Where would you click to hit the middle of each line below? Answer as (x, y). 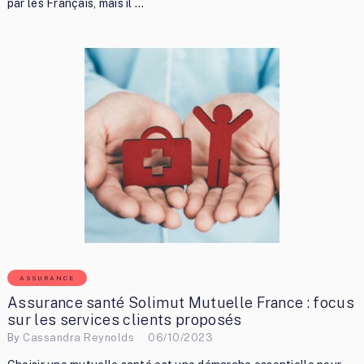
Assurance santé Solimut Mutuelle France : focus (180, 302)
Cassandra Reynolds (79, 338)
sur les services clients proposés (124, 319)
